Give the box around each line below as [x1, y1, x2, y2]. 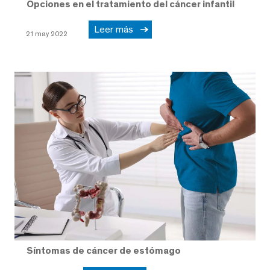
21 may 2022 [26, 30, 67, 39]
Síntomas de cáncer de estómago [27, 245, 181, 257]
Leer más [94, 24, 138, 36]
